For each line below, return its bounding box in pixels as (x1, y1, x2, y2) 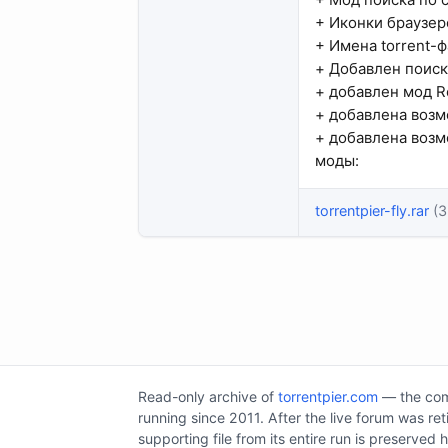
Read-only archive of (138, 388, 278, 406)
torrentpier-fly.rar (315, 201, 429, 219)
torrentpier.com (278, 388, 378, 406)
